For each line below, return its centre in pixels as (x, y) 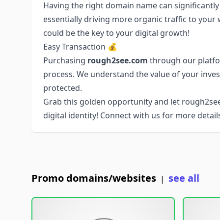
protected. (63, 88)
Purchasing (65, 60)
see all (184, 178)
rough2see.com (118, 60)
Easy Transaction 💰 (80, 47)
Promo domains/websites (94, 178)
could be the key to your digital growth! (116, 33)
